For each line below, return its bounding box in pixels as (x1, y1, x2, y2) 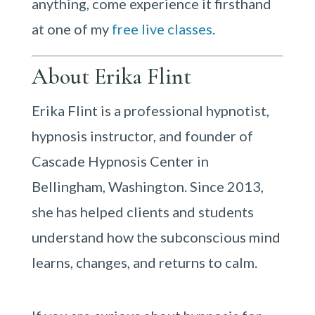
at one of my (31, 20, 112, 37)
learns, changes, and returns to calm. (31, 254, 257, 271)
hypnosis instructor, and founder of (31, 127, 253, 144)
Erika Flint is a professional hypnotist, (31, 102, 269, 119)
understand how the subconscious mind (31, 229, 281, 245)
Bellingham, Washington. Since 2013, (31, 178, 264, 195)
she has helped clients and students (31, 203, 254, 220)
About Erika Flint (31, 63, 191, 90)
